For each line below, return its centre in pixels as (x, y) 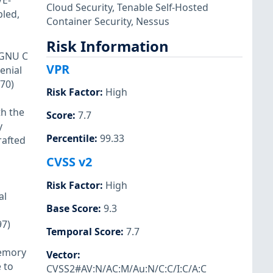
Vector (62, 254)
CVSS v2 (69, 162)
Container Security (89, 21)
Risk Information (108, 46)
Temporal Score (83, 231)
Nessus (153, 21)
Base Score (72, 208)
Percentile (70, 139)
